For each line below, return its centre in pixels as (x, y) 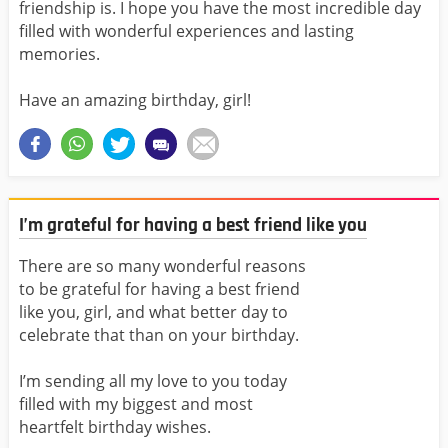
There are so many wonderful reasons (162, 265)
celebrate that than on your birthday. (159, 334)
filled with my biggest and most (136, 403)
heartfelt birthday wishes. (115, 426)
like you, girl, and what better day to (153, 311)
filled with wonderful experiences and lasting (186, 31)
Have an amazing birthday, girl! (135, 100)
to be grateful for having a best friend (159, 288)
